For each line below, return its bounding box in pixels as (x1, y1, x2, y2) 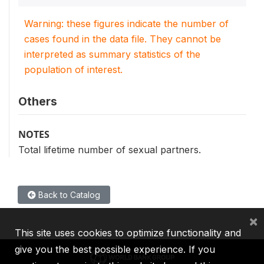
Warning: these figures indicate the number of (24, 17, 229, 29)
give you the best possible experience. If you (15, 243, 215, 255)
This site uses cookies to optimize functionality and (15, 227, 241, 239)
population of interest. (24, 63, 123, 75)
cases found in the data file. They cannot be (24, 32, 221, 45)
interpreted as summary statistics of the (24, 48, 200, 60)
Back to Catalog (36, 189, 100, 200)
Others (18, 94, 57, 108)
